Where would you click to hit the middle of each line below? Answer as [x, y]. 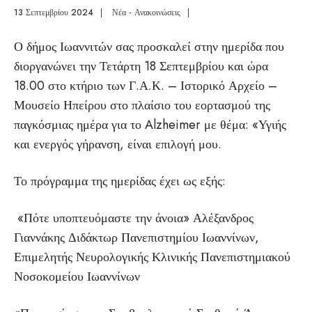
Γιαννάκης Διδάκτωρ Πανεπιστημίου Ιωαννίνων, [136, 237]
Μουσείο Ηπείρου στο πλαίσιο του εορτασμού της [142, 105]
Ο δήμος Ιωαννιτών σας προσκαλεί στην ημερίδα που [149, 47]
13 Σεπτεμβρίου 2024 [54, 13]
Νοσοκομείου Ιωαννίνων [77, 276]
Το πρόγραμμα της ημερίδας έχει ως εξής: [120, 181]
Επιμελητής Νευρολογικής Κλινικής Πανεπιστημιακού [152, 257]
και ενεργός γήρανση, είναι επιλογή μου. [118, 144]
